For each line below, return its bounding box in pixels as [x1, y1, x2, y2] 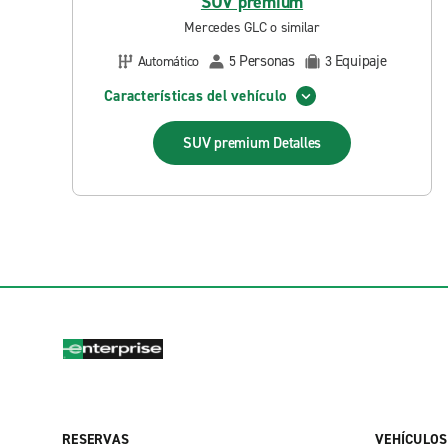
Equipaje [334, 51, 387, 71]
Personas [238, 51, 295, 71]
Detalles [273, 133, 321, 153]
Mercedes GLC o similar [184, 18, 320, 37]
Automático [137, 51, 199, 71]
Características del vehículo [104, 85, 286, 106]
